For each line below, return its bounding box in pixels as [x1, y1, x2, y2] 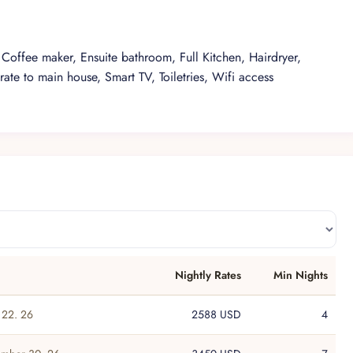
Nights [295, 267, 329, 284]
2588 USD [191, 307, 242, 323]
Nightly [175, 267, 212, 284]
